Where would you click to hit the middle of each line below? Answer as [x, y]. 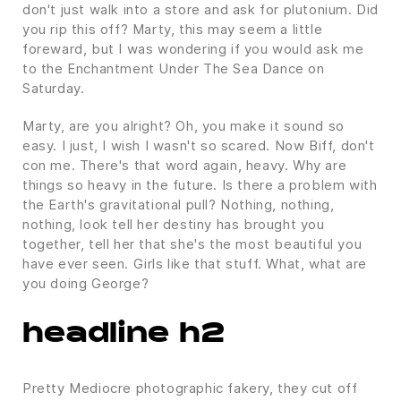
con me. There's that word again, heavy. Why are [185, 165]
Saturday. [54, 88]
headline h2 [124, 335]
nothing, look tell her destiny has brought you [174, 224]
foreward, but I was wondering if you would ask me [193, 48]
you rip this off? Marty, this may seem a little [173, 29]
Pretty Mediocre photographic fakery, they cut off [190, 388]
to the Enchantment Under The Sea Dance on [174, 68]
